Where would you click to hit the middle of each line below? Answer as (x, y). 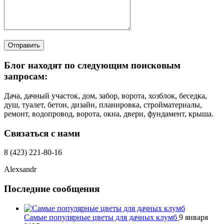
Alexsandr (20, 169)
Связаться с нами (42, 133)
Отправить (24, 45)
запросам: (26, 76)
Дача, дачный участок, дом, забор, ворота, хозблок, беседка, (105, 95)
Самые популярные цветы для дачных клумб (101, 217)
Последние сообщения (52, 189)
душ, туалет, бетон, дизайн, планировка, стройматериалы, (103, 104)
